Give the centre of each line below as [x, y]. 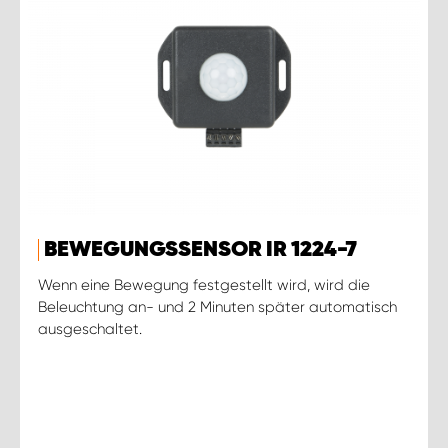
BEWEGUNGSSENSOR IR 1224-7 [200, 249]
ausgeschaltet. [90, 328]
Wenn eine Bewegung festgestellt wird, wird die [204, 284]
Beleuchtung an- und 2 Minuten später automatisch [217, 306]
